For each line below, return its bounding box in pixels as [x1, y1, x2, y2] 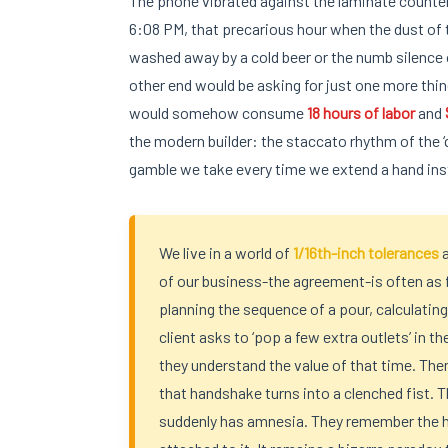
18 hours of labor [307, 103, 415, 123]
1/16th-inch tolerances [293, 243, 439, 263]
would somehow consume [129, 103, 307, 123]
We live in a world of [159, 243, 293, 263]
